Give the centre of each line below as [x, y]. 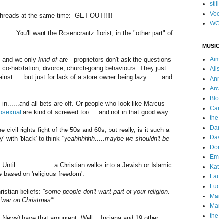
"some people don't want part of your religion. [106, 192]
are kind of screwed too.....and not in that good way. [95, 112]
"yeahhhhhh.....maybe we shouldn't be [115, 139]
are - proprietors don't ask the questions [114, 60]
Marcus [154, 104]
